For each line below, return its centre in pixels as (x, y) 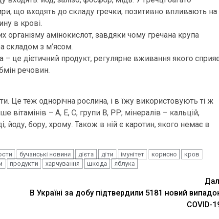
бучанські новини (45, 154)
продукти (24, 164)
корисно (164, 154)
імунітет (132, 154)
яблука (125, 164)
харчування (63, 164)
